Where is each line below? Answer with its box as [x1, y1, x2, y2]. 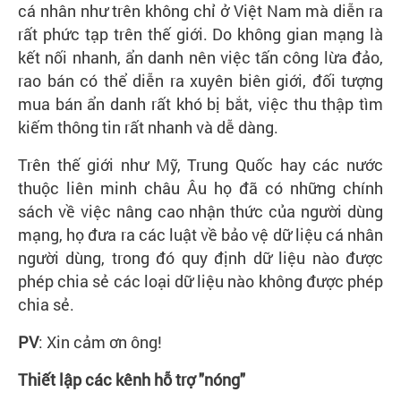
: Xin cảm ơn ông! [38, 331, 162, 353]
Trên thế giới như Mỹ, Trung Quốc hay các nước [18, 154, 383, 175]
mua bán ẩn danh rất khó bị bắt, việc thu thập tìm [18, 93, 383, 115]
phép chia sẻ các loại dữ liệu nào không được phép [18, 270, 383, 292]
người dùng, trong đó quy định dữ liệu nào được [18, 247, 383, 269]
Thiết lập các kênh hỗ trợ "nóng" [18, 369, 245, 390]
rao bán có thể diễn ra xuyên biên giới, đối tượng [18, 70, 383, 91]
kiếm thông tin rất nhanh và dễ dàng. [18, 116, 278, 138]
